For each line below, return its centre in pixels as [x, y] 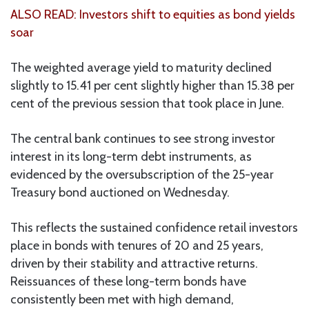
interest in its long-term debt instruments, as [131, 156]
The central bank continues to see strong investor [143, 138]
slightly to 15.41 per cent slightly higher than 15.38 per [152, 85]
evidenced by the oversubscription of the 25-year [142, 174]
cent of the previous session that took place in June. [147, 103]
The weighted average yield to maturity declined [141, 67]
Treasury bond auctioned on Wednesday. [120, 192]
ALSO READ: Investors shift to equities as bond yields [153, 14]
